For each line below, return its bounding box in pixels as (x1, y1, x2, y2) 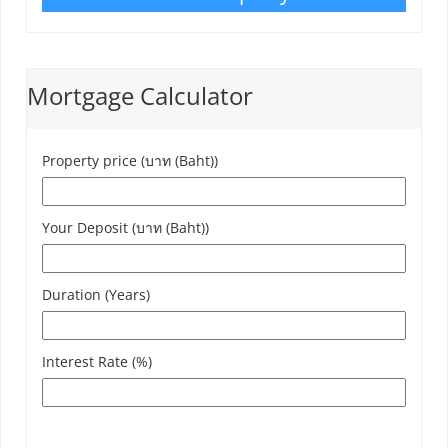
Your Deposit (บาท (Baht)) (42, 218, 209, 238)
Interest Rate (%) (42, 352, 152, 372)
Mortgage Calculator (27, 79, 253, 113)
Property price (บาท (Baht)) (42, 151, 218, 171)
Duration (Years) (42, 285, 150, 305)
